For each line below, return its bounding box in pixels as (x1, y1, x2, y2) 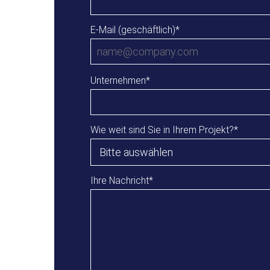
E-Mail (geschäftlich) (90, 24, 175, 36)
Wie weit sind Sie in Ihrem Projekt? (90, 124, 234, 136)
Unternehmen (90, 74, 146, 86)
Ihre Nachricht (90, 174, 149, 186)
